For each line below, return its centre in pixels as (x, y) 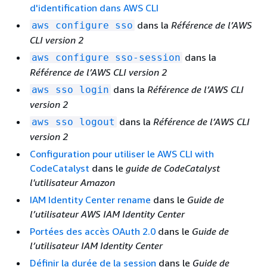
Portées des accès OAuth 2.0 (93, 231)
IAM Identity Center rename (90, 199)
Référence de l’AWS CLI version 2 (98, 72)
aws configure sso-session (106, 57)
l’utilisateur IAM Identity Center (96, 245)
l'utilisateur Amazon (72, 182)
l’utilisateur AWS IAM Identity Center (107, 214)
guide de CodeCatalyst (173, 168)
